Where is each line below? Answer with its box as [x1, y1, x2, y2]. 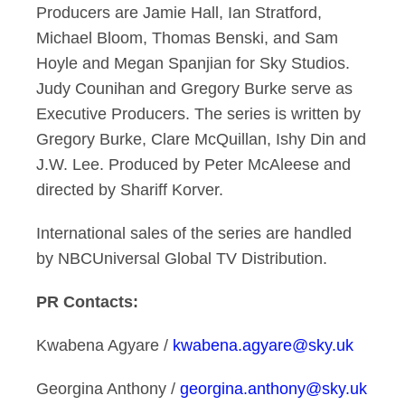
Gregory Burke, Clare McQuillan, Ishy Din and [36, 130, 366, 148]
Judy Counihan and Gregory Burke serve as [36, 80, 353, 98]
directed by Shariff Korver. [36, 181, 223, 199]
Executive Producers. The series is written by [36, 105, 361, 123]
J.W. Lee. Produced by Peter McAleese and [36, 155, 351, 174]
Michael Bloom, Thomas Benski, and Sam [36, 29, 338, 47]
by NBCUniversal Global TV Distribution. [36, 250, 327, 268]
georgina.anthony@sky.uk [180, 380, 367, 398]
